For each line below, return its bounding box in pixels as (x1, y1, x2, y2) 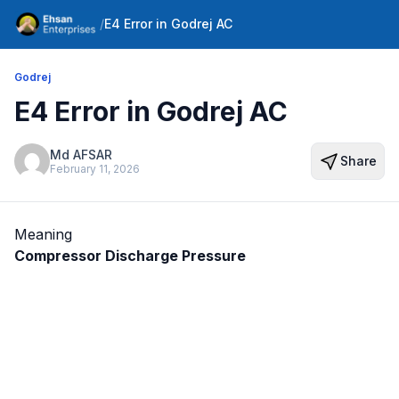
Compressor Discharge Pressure (14, 247, 246, 265)
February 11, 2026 (50, 161, 140, 175)
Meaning (14, 225, 72, 243)
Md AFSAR (50, 146, 112, 162)
